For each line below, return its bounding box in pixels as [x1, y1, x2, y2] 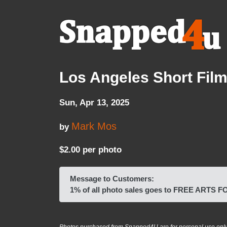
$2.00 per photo [59, 144, 122, 154]
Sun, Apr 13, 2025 [59, 98, 129, 107]
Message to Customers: [70, 174, 154, 183]
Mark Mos [71, 120, 117, 132]
